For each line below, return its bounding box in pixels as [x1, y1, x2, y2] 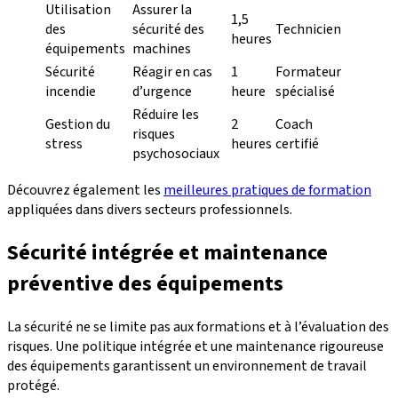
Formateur [275, 61, 341, 82]
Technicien [275, 19, 341, 39]
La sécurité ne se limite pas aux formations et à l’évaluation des [7, 316, 389, 337]
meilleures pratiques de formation [163, 179, 371, 200]
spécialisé [275, 81, 335, 101]
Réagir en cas [132, 61, 212, 82]
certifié [275, 133, 319, 154]
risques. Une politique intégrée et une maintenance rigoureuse [7, 336, 384, 356]
